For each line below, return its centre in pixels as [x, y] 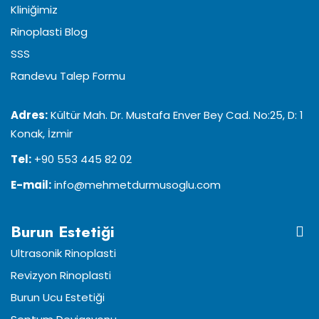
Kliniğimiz [34, 10]
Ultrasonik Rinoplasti [63, 253]
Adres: [29, 115]
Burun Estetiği [63, 231]
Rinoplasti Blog [49, 32]
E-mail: [31, 185]
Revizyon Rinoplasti [61, 275]
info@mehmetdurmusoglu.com [136, 185]
